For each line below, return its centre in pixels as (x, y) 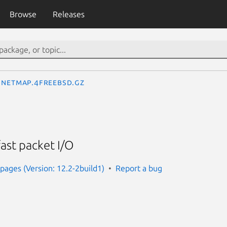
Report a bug (139, 168)
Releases (68, 14)
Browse (23, 14)
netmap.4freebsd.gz (43, 82)
